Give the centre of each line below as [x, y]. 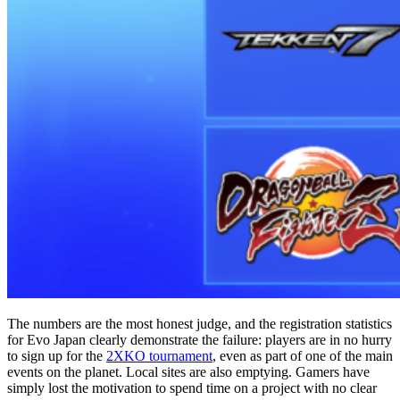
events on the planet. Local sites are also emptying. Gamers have [188, 372]
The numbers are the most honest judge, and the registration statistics [200, 324]
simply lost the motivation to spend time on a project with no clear [192, 388]
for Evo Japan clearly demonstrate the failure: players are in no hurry [200, 340]
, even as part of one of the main [303, 356]
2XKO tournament [159, 356]
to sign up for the [57, 356]
